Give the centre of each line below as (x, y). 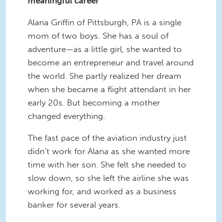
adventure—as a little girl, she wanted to (105, 49)
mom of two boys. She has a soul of (98, 36)
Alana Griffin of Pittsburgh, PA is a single (105, 23)
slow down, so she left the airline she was (108, 178)
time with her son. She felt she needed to (107, 164)
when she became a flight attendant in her (109, 89)
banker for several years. (74, 204)
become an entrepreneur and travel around (111, 63)
